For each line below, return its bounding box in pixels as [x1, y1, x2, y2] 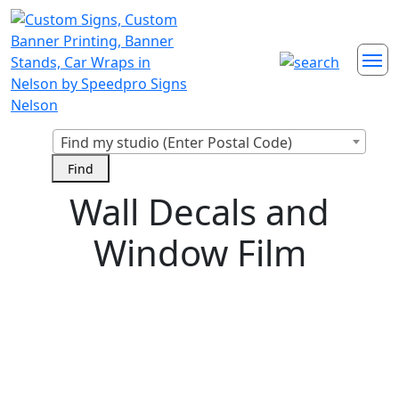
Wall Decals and [69, 187, 330, 236]
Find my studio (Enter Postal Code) [61, 133, 292, 152]
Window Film [93, 228, 306, 277]
